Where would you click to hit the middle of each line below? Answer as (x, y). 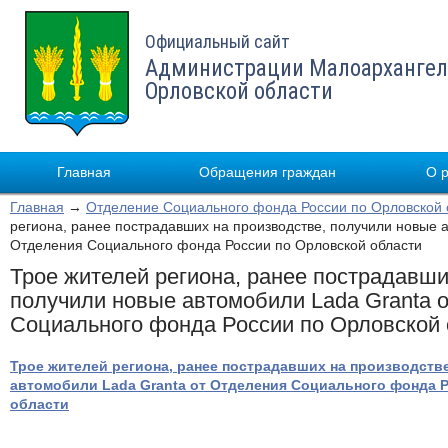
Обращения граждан (267, 172)
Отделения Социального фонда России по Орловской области (216, 245)
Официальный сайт (217, 41)
